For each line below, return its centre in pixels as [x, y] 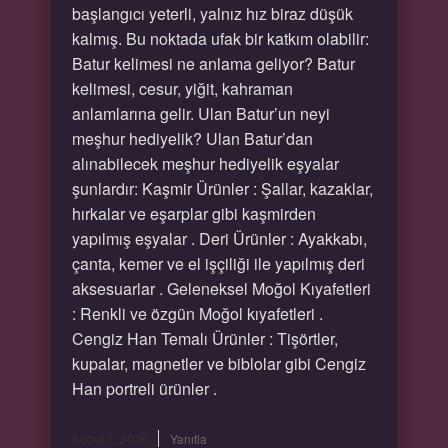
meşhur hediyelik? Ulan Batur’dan [192, 138]
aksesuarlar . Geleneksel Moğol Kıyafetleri [221, 288]
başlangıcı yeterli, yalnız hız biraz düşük [212, 13]
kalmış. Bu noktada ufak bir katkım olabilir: [220, 38]
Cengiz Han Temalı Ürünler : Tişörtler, [204, 338]
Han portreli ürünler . [144, 388]
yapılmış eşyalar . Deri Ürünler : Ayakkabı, [219, 238]
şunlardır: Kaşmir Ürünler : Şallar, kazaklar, [222, 188]
